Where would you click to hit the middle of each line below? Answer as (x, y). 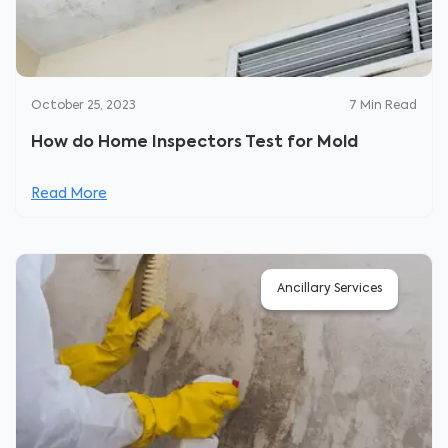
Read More (69, 193)
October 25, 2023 (83, 105)
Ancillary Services (329, 288)
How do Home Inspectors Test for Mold (194, 142)
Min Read (388, 105)
